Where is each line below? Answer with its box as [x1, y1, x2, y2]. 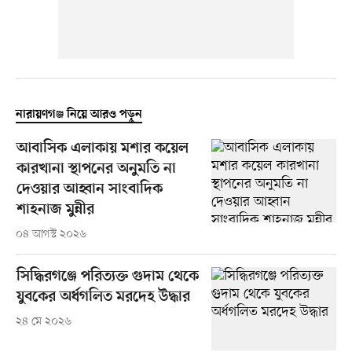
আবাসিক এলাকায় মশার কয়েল [16, 139, 189, 158]
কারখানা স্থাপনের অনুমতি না [16, 159, 176, 178]
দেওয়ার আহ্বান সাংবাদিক [16, 180, 163, 199]
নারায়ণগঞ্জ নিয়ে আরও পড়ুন [15, 107, 142, 122]
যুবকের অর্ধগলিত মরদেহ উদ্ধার [16, 288, 190, 306]
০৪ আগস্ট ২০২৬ [15, 226, 86, 242]
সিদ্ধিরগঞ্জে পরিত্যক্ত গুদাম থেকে [16, 267, 199, 286]
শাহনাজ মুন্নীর [16, 200, 94, 219]
